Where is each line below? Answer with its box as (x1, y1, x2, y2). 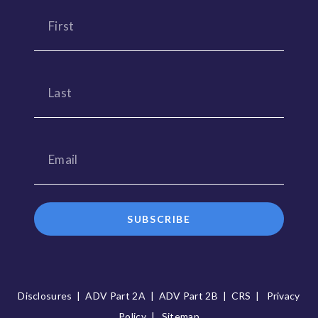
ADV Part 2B (158, 289, 219, 302)
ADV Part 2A (85, 289, 146, 302)
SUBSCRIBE (127, 212, 191, 225)
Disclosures (18, 289, 72, 302)
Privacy (266, 289, 300, 302)
